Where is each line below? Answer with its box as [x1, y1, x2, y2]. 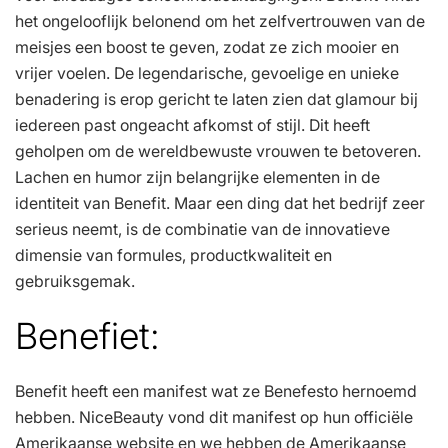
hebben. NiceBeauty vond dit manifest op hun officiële [15, 406, 413, 427]
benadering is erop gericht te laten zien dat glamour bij [15, 88, 418, 109]
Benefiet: [15, 313, 160, 358]
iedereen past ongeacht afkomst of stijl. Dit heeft [15, 114, 370, 135]
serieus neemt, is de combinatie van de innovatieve [15, 218, 390, 239]
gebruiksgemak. [15, 270, 135, 291]
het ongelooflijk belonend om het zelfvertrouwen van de [15, 10, 425, 31]
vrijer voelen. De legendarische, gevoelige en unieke [15, 62, 399, 83]
